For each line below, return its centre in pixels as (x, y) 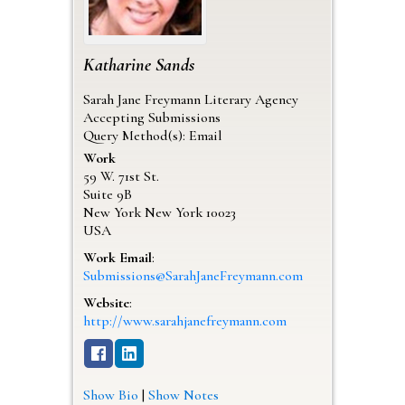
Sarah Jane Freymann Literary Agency (190, 99)
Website (106, 302)
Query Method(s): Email (152, 135)
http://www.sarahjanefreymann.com (184, 320)
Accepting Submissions (151, 117)
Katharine (117, 65)
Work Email (117, 257)
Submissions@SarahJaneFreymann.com (193, 275)
